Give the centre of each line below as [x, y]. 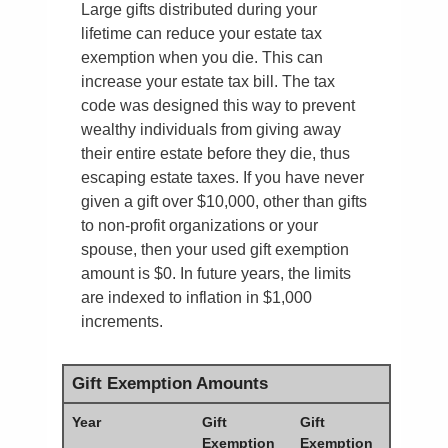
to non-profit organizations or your [200, 226]
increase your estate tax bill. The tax [208, 82]
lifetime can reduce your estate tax [202, 34]
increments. [122, 322]
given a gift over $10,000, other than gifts [224, 202]
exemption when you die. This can [202, 58]
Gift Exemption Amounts [170, 384]
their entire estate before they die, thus [216, 154]
